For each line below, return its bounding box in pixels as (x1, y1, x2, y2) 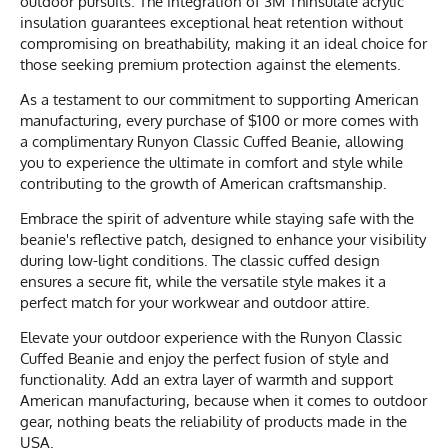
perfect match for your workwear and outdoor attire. (20, 292, 370, 312)
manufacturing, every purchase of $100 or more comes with (20, 110, 418, 130)
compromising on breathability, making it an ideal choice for (20, 33, 427, 53)
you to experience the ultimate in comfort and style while (20, 152, 403, 172)
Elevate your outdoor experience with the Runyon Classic (20, 327, 402, 347)
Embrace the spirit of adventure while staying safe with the (20, 208, 414, 228)
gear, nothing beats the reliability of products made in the (20, 411, 407, 431)
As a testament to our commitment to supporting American (20, 89, 419, 109)
